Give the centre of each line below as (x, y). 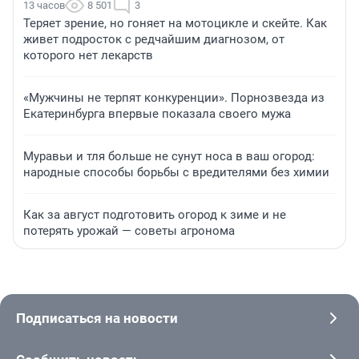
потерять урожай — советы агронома (129, 230)
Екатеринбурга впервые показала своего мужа (157, 113)
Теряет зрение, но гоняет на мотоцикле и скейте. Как (175, 23)
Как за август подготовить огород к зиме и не (155, 214)
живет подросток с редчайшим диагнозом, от (154, 39)
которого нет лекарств (88, 55)
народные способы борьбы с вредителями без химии (176, 172)
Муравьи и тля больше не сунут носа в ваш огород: (169, 156)
